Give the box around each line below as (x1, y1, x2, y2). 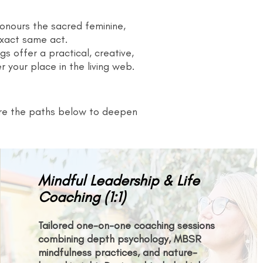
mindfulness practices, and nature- (38, 245, 197, 259)
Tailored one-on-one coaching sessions (38, 218, 215, 232)
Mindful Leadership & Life (38, 171, 200, 189)
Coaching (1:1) (38, 187, 126, 205)
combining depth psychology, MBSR (38, 232, 201, 245)
